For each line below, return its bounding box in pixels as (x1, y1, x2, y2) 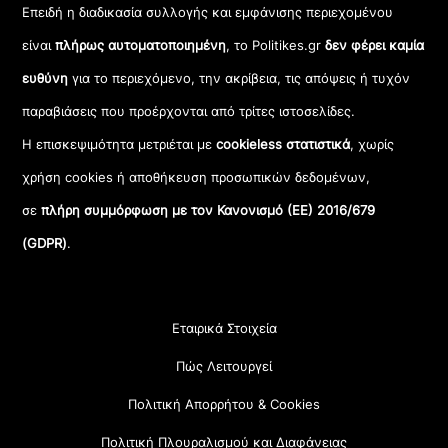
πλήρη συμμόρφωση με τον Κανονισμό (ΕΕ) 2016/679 (41, 202, 376, 219)
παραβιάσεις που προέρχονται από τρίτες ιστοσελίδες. (22, 103, 356, 120)
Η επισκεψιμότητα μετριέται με (22, 136, 217, 153)
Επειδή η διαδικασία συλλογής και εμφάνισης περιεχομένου (22, 4, 394, 21)
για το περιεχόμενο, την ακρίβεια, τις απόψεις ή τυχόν (68, 70, 411, 87)
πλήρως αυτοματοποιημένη (55, 37, 227, 54)
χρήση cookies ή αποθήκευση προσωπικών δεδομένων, (22, 169, 371, 186)
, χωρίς (350, 136, 395, 153)
